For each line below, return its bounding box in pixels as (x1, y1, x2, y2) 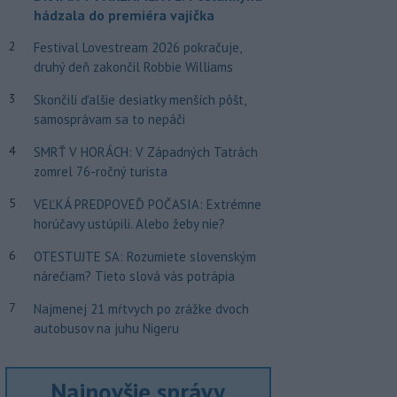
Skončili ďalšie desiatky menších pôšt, (33, 91, 245, 108)
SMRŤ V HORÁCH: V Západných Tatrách (33, 144, 258, 160)
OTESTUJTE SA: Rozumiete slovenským (33, 248, 256, 265)
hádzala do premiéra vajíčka (33, 6, 214, 24)
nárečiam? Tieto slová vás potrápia (33, 268, 235, 284)
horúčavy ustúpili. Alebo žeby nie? (33, 215, 225, 232)
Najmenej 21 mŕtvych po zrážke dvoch (33, 300, 249, 317)
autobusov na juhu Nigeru (33, 320, 179, 337)
